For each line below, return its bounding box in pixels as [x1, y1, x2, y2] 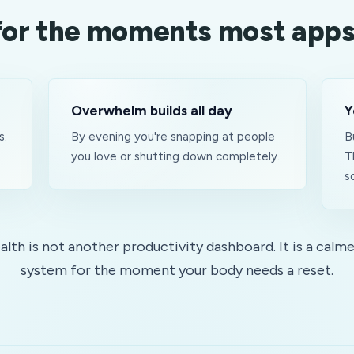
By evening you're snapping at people [70, 130, 275, 144]
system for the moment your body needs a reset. [21, 262, 333, 279]
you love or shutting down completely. [70, 149, 280, 164]
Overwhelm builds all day [70, 103, 232, 119]
